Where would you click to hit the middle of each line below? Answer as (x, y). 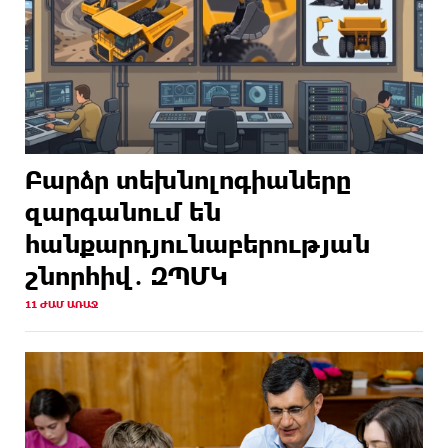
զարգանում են (123, 211)
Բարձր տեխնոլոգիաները (188, 179)
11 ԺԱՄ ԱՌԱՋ (61, 303)
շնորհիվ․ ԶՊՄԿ (126, 275)
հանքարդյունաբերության (197, 243)
